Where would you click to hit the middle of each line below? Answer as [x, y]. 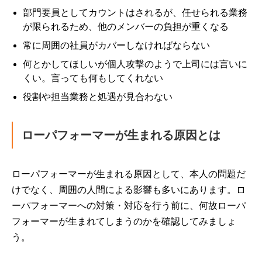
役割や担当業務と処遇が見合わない [98, 97]
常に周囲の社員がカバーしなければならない [117, 45]
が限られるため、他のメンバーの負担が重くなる [126, 27]
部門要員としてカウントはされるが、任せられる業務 [135, 13]
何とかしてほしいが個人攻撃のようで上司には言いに [135, 64]
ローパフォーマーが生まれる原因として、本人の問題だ [129, 174]
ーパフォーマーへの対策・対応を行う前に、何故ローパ [129, 206]
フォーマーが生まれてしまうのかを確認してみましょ [124, 221]
